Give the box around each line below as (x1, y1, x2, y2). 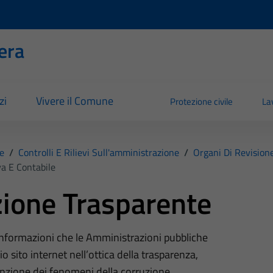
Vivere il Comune (35, 93, 113, 110)
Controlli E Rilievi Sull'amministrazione (18, 144, 179, 160)
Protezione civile (170, 94, 233, 109)
